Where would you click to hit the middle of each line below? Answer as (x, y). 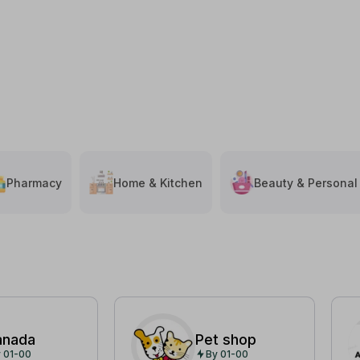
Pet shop (226, 340)
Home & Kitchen (158, 182)
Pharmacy (34, 182)
